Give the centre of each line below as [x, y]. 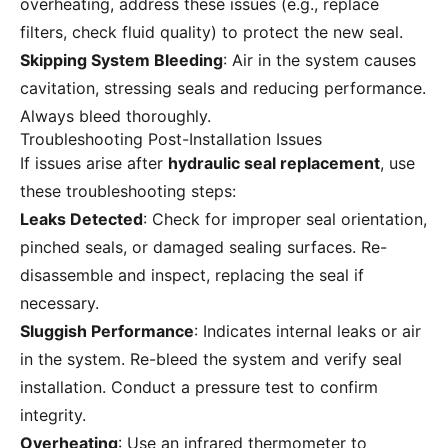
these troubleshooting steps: [128, 191]
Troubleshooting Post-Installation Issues [171, 139]
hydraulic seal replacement [274, 163]
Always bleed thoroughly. [115, 116]
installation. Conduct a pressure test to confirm [199, 387]
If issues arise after [94, 163]
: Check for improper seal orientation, [285, 219]
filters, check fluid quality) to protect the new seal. [211, 32]
